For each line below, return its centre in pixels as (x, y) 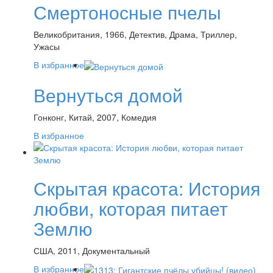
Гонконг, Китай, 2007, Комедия (95, 117)
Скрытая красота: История (147, 188)
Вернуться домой (108, 94)
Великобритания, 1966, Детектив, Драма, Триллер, (135, 34)
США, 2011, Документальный (92, 250)
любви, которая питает (131, 208)
